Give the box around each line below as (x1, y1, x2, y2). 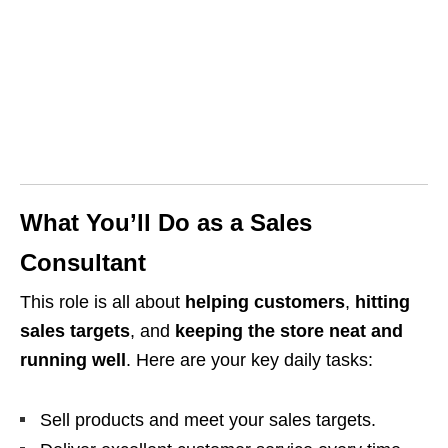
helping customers (185, 292, 345, 312)
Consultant (20, 249, 146, 276)
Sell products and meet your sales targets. (40, 410, 376, 430)
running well (20, 350, 126, 370)
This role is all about (20, 292, 185, 312)
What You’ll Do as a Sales (20, 209, 312, 236)
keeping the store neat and (175, 321, 403, 341)
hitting (355, 292, 410, 312)
